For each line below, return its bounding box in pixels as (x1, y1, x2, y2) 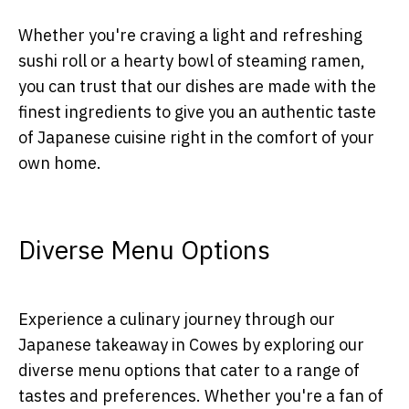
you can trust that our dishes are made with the (18, 75, 376, 97)
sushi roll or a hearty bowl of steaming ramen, (18, 49, 365, 71)
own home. (18, 152, 101, 173)
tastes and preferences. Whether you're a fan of (18, 384, 383, 406)
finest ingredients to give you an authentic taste (18, 100, 376, 122)
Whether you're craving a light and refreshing (18, 24, 362, 46)
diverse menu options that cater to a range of (18, 359, 360, 381)
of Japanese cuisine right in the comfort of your (18, 126, 374, 148)
